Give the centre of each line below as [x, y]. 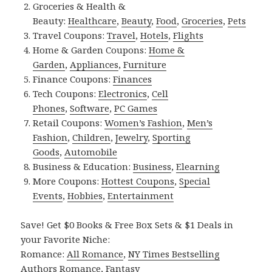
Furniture [145, 64]
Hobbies [85, 195]
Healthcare [93, 20]
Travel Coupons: [70, 35]
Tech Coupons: [66, 93]
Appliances [94, 64]
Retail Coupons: [69, 122]
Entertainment [141, 195]
